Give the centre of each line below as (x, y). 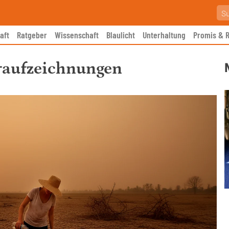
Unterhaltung (164, 35)
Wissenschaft (77, 35)
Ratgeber (32, 35)
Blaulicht (121, 35)
